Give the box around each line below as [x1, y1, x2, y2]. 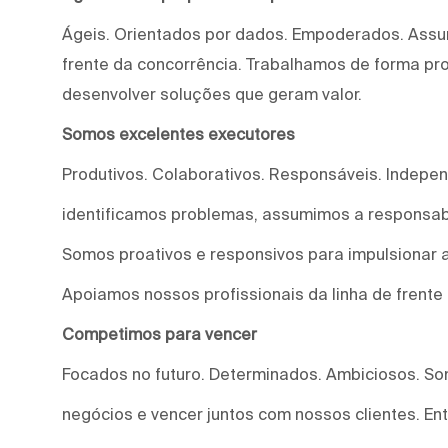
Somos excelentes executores [62, 124, 295, 143]
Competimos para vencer [62, 324, 257, 343]
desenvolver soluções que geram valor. [62, 84, 362, 103]
